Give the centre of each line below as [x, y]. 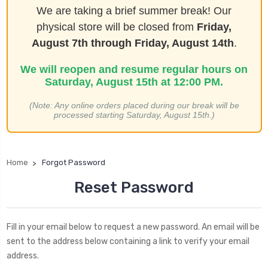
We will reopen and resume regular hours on [134, 69]
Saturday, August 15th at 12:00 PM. [134, 82]
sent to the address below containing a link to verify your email [128, 241]
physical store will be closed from [117, 27]
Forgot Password [74, 162]
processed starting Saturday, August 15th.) [134, 115]
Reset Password [134, 187]
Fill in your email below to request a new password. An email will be [133, 227]
